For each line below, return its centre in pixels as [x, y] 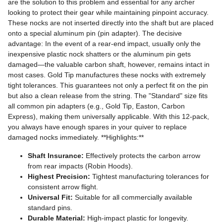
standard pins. [50, 208]
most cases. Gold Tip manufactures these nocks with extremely [107, 75]
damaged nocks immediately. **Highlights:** [76, 138]
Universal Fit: [50, 197]
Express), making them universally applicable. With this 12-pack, [109, 117]
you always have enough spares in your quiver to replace [97, 127]
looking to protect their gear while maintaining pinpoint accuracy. [108, 13]
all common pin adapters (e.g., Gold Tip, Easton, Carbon [96, 106]
